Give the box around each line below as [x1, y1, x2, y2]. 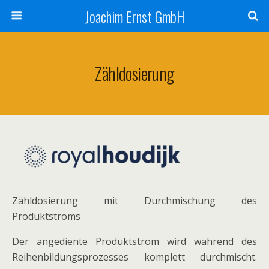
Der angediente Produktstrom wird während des [12, 235, 257, 248]
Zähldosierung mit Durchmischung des [12, 194, 257, 207]
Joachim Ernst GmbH [85, 5, 184, 27]
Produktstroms [12, 210, 80, 223]
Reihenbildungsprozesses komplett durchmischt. [12, 250, 257, 264]
